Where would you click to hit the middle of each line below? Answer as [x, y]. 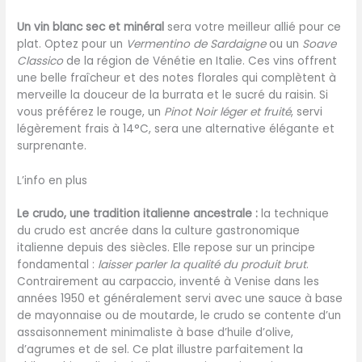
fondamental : [58, 264]
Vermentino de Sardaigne [196, 44]
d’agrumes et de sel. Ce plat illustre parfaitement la [160, 349]
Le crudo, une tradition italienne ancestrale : [138, 213]
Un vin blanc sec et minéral [91, 27]
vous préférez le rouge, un [91, 112]
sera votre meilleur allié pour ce [253, 27]
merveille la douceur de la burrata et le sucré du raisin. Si [173, 95]
